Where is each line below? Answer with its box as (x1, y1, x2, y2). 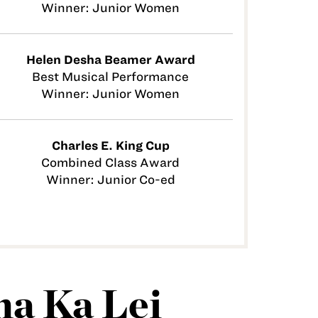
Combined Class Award (41, 155, 180, 169)
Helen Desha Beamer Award (26, 53, 195, 66)
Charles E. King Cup (51, 138, 170, 152)
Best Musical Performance (32, 70, 189, 83)
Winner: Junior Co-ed (45, 172, 175, 186)
